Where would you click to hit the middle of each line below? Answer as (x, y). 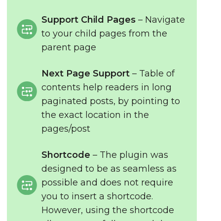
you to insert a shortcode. (97, 196)
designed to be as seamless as (109, 169)
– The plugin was (129, 155)
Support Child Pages (89, 20)
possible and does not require (108, 183)
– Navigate (161, 20)
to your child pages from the (105, 34)
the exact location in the (95, 115)
